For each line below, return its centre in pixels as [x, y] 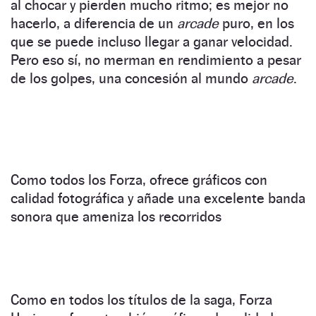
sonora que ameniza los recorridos [116, 216]
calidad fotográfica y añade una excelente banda [158, 198]
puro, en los [256, 23]
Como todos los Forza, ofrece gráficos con [139, 180]
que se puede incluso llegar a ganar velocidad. [152, 41]
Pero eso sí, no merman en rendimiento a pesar [156, 60]
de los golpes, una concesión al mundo [131, 78]
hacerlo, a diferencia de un [94, 23]
